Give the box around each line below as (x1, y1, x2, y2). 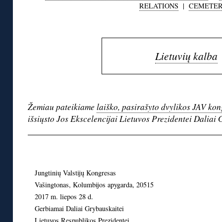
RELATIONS (139, 1, 178, 11)
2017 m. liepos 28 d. (35, 192, 94, 202)
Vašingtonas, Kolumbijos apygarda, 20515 (35, 180, 154, 190)
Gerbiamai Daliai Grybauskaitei (35, 204, 124, 214)
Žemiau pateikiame (28, 101, 97, 113)
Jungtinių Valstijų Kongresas (35, 168, 116, 178)
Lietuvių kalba (155, 49, 218, 63)
